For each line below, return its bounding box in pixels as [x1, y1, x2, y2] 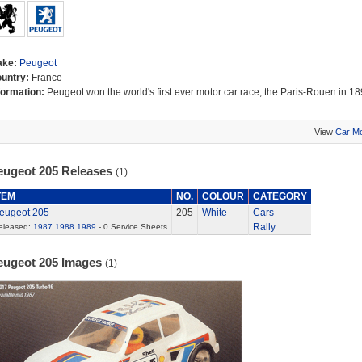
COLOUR [201, 191, 244, 202]
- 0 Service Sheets [95, 222, 167, 231]
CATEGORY [252, 191, 307, 202]
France [31, 72, 62, 83]
